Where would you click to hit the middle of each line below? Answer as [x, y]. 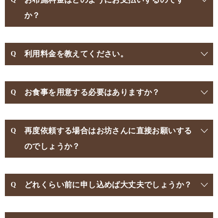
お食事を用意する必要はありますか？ [92, 92]
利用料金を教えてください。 [76, 54]
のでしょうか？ [52, 146]
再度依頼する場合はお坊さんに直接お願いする [108, 130]
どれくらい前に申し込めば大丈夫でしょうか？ [108, 184]
